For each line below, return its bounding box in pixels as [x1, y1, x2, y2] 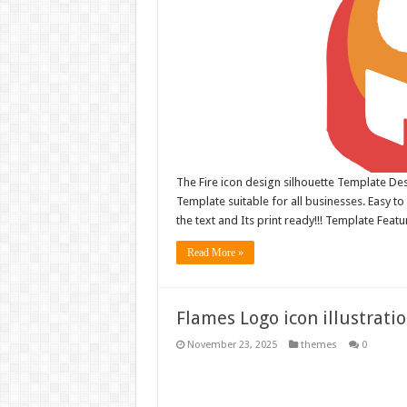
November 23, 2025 [186, 339, 277, 352]
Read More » [186, 246, 243, 260]
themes [300, 339, 337, 352]
